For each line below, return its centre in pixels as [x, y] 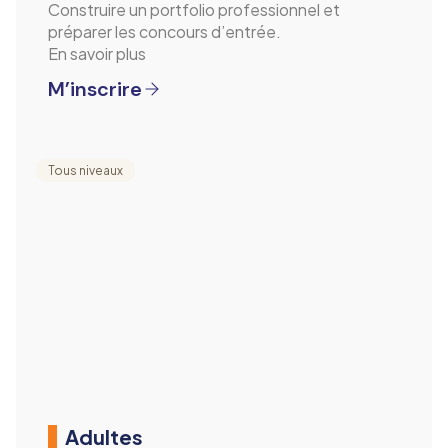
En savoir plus [97, 53]
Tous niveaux [85, 170]
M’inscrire [95, 88]
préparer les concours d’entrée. [164, 31]
